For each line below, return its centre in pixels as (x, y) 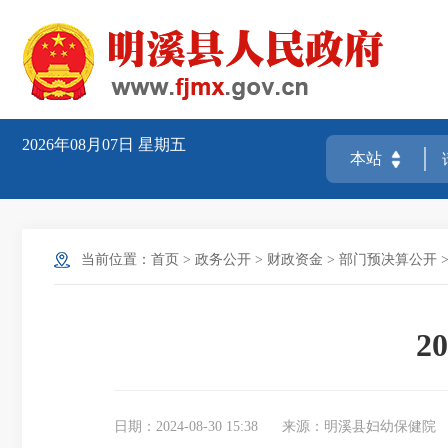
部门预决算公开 (388, 259)
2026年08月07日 (80, 144)
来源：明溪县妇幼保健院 (359, 426)
